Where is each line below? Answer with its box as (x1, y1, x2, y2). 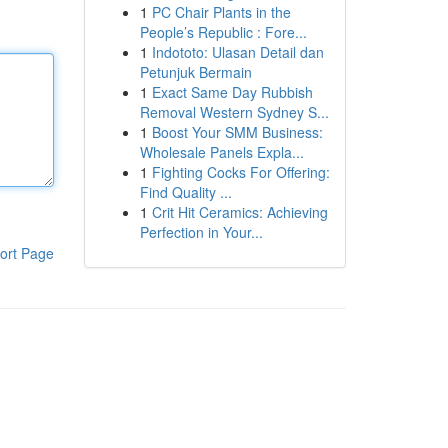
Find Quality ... (139, 182, 232, 202)
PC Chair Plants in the (151, 2, 291, 22)
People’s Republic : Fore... (139, 22, 307, 42)
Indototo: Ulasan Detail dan (151, 42, 324, 62)
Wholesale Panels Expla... (139, 142, 304, 162)
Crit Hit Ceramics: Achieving (151, 202, 328, 222)
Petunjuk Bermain (139, 62, 252, 82)
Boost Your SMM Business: (151, 122, 323, 142)
